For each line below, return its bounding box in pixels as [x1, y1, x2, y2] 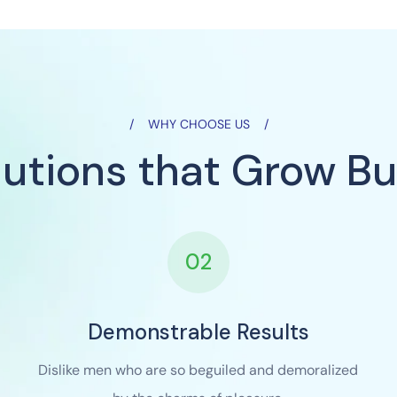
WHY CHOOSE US [147, 115, 250, 132]
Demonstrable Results [87, 317, 309, 346]
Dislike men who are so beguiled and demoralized [38, 360, 359, 379]
